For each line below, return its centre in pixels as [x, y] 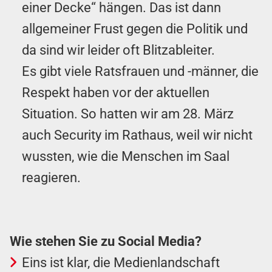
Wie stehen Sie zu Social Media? [106, 241]
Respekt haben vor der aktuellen [116, 92]
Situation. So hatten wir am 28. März [128, 114]
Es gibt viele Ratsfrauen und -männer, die [140, 71]
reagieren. [51, 177]
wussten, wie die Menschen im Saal [126, 156]
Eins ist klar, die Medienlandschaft [121, 262]
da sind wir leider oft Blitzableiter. [118, 50]
